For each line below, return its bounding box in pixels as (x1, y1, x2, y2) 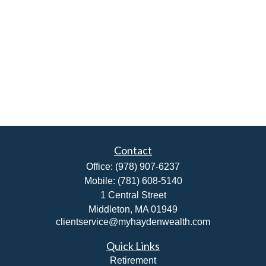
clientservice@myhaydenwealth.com (56, 217, 210, 227)
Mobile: (84, 176, 118, 186)
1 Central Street (100, 190, 166, 200)
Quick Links (106, 239, 160, 252)
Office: (86, 161, 115, 172)
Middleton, (88, 204, 132, 214)
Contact (114, 144, 152, 157)
